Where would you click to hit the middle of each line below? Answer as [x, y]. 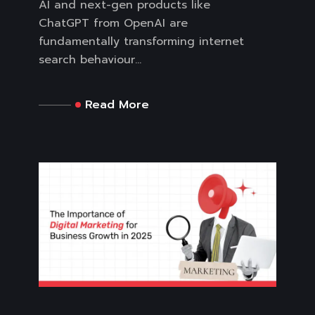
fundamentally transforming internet [141, 42]
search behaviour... [90, 60]
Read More [117, 105]
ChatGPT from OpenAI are [113, 24]
